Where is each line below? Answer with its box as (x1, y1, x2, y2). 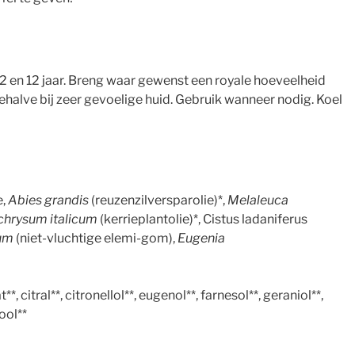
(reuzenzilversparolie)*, (89, 193, 227, 208)
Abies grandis (8, 193, 89, 208)
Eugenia (177, 231, 225, 246)
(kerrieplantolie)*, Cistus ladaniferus (97, 212, 307, 227)
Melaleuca (227, 193, 288, 208)
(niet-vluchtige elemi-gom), (13, 231, 177, 246)
